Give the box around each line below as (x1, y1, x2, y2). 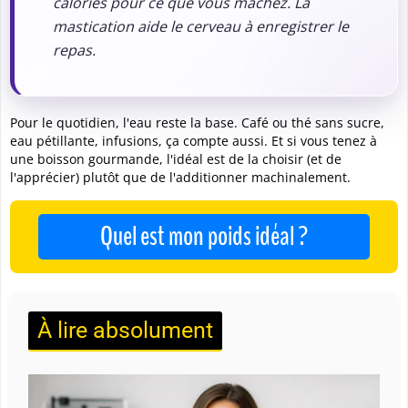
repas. (53, 36, 96, 57)
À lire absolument (37, 316, 213, 343)
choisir (262, 149, 303, 168)
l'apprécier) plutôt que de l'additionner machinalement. (10, 168, 351, 186)
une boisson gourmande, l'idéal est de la (10, 149, 262, 168)
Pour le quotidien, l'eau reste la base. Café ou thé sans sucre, (10, 113, 384, 131)
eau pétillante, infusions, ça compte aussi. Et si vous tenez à (10, 131, 377, 149)
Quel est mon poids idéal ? (99, 217, 308, 255)
